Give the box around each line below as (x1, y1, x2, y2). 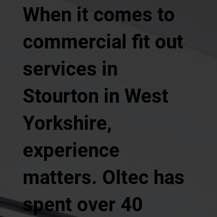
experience (22, 139, 120, 162)
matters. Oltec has (22, 166, 185, 189)
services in (22, 57, 118, 80)
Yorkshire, (22, 111, 112, 135)
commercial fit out (22, 30, 184, 53)
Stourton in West (22, 84, 169, 108)
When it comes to (22, 3, 175, 26)
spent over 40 (22, 193, 143, 216)
